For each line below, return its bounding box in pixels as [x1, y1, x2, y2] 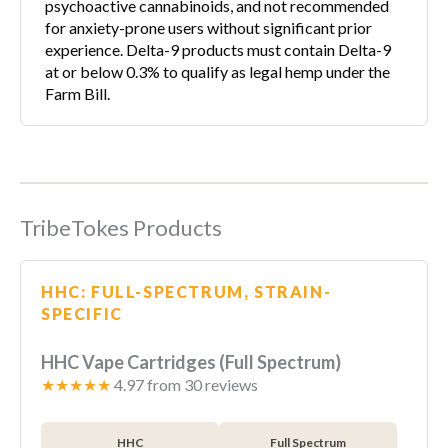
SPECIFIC [41, 303, 123, 323]
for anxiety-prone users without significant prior [45, 17, 372, 37]
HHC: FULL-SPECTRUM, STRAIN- [41, 281, 332, 301]
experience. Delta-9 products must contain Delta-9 [45, 39, 391, 59]
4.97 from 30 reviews [111, 375, 258, 395]
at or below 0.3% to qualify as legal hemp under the [45, 61, 390, 81]
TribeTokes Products [20, 213, 222, 241]
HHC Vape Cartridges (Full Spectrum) [41, 351, 341, 374]
